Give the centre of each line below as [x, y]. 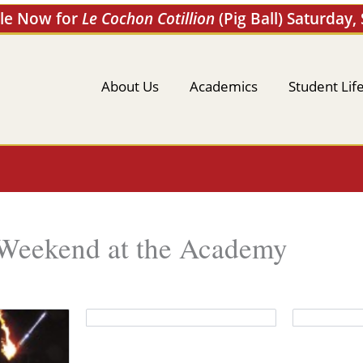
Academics [224, 86]
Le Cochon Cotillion [148, 19]
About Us [130, 86]
